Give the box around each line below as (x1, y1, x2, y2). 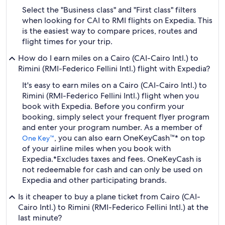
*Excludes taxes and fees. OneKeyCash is (53, 154, 201, 164)
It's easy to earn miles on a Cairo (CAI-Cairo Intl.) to (22, 80, 207, 90)
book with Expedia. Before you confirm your (22, 101, 184, 111)
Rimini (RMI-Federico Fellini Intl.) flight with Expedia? (18, 63, 210, 74)
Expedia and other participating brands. (22, 175, 167, 185)
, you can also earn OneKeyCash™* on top (54, 133, 205, 143)
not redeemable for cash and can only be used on (22, 164, 202, 175)
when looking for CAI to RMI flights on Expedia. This (22, 15, 212, 26)
